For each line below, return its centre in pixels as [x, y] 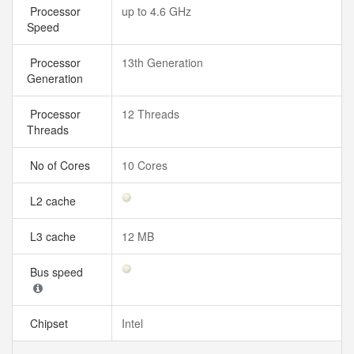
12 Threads [151, 114]
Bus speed [58, 272]
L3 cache [55, 236]
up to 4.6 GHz [156, 11]
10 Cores [145, 165]
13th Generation [162, 62]
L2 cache [55, 201]
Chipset [51, 323]
